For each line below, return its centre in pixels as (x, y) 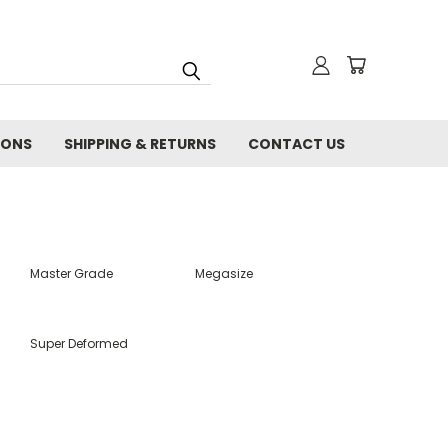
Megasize (224, 273)
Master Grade (71, 273)
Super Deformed (78, 343)
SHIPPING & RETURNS (140, 144)
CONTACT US (296, 144)
